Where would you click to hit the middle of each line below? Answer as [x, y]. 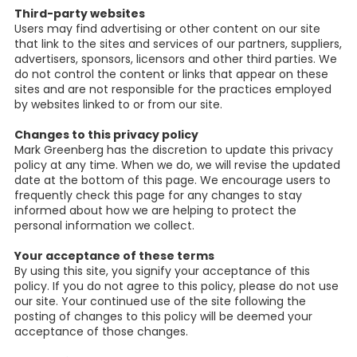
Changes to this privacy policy [106, 135]
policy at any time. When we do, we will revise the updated [177, 165]
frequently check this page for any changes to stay [158, 196]
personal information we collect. [104, 226]
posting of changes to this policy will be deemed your [163, 317]
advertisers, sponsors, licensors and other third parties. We [176, 59]
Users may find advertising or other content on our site [167, 29]
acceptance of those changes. [101, 332]
